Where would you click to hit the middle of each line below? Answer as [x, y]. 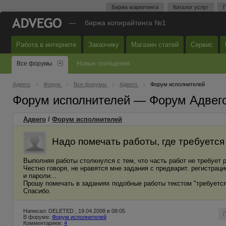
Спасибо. [37, 191]
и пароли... [40, 176]
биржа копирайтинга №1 [125, 23]
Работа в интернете [46, 45]
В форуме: [38, 217]
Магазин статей [155, 45]
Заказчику [104, 45]
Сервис [202, 45]
